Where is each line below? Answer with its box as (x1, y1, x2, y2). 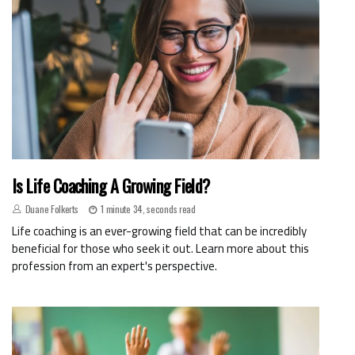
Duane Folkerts (25, 201, 78, 216)
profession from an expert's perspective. (12, 254, 217, 277)
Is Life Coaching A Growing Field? (12, 172, 210, 198)
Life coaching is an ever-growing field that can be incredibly (12, 219, 307, 242)
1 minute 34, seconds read (101, 201, 196, 216)
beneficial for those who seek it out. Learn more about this (12, 236, 309, 260)
